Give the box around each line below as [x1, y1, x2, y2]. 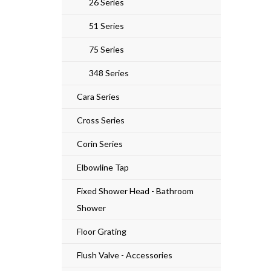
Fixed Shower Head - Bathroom [77, 185, 194, 196]
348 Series [89, 67, 129, 78]
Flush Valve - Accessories [77, 249, 172, 260]
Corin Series [77, 138, 123, 149]
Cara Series [77, 91, 120, 102]
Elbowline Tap [77, 162, 129, 172]
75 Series [89, 44, 124, 54]
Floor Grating [77, 226, 126, 237]
